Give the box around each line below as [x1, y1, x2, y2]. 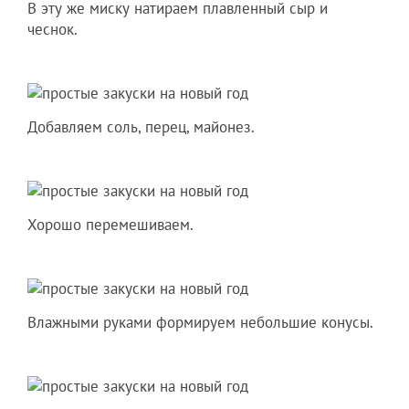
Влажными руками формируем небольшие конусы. [27, 311, 373, 332]
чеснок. [27, 18, 78, 39]
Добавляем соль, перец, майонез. [27, 116, 255, 137]
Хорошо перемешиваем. [27, 214, 194, 235]
